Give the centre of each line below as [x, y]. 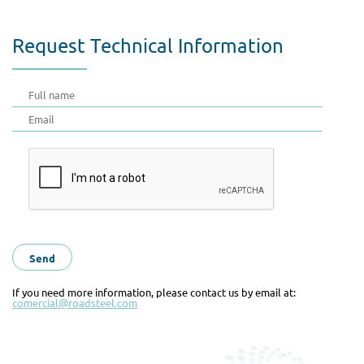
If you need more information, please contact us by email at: [154, 292]
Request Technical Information [148, 45]
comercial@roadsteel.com [75, 303]
